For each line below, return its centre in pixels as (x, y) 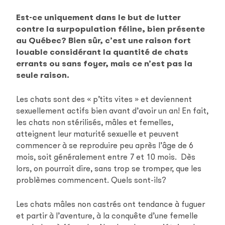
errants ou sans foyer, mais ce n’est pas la (104, 63)
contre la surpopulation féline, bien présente (111, 29)
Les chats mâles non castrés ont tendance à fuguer (111, 204)
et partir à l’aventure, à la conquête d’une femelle (107, 215)
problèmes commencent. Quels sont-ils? (91, 180)
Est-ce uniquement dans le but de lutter (99, 17)
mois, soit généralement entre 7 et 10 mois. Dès (106, 157)
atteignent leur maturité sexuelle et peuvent (98, 134)
